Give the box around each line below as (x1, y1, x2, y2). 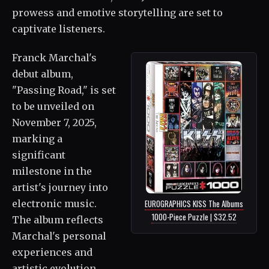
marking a (12, 132, 62, 145)
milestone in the (12, 165, 92, 177)
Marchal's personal (12, 229, 106, 242)
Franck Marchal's (12, 51, 97, 64)
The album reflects (12, 213, 103, 226)
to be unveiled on (12, 100, 94, 112)
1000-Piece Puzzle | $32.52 (151, 211, 237, 223)
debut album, (12, 67, 73, 80)
